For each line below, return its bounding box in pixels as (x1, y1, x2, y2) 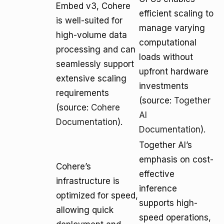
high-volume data (56, 30, 127, 40)
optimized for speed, (56, 190, 138, 200)
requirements (56, 88, 109, 98)
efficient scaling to (139, 8, 213, 18)
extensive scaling (56, 73, 126, 83)
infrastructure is (56, 176, 119, 186)
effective (139, 169, 174, 179)
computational (139, 37, 196, 47)
